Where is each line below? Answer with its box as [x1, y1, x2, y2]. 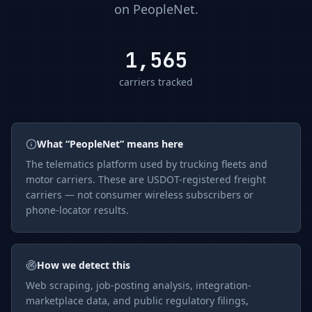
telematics [46, 157, 94, 171]
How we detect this [37, 258, 130, 272]
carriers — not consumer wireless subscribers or [26, 188, 253, 201]
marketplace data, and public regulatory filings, [26, 294, 249, 307]
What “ [37, 137, 70, 150]
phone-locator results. [26, 203, 129, 217]
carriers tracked [119, 75, 193, 88]
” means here [120, 137, 183, 150]
